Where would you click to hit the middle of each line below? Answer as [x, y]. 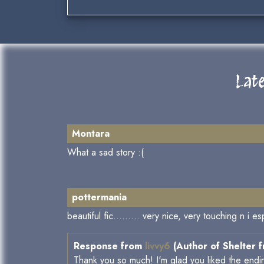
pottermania [99, 197]
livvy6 [158, 246]
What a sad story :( [105, 152]
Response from [109, 246]
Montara [91, 133]
